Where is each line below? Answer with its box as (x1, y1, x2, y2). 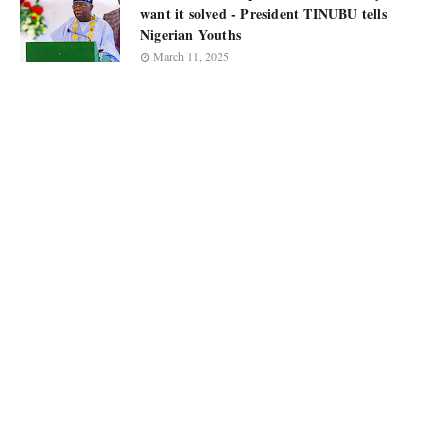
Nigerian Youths (140, 24, 241, 45)
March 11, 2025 (153, 48, 229, 64)
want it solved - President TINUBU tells (140, 3, 387, 24)
